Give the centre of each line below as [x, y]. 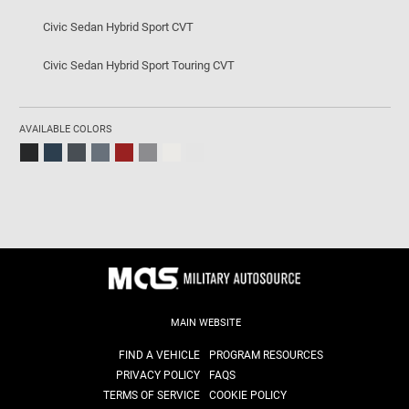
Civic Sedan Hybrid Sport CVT [119, 27]
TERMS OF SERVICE [152, 395]
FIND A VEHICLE [159, 355]
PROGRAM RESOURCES [266, 355]
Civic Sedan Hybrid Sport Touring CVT [139, 65]
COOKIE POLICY [248, 395]
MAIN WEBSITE [206, 322]
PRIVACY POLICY [158, 375]
